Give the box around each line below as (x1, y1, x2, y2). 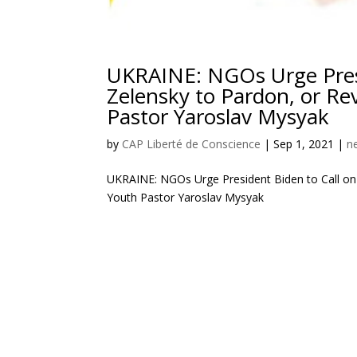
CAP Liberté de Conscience (122, 136, 261, 152)
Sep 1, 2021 (273, 136, 335, 152)
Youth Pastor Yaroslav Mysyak (107, 190, 265, 206)
